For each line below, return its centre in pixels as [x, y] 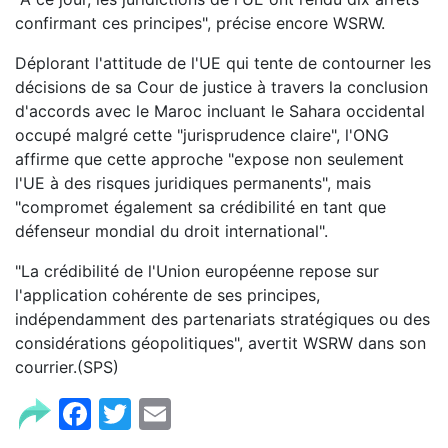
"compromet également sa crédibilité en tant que [200, 207]
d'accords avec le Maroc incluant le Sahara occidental [220, 111]
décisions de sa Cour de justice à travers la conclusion [221, 87]
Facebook [165, 411]
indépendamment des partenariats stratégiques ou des [222, 319]
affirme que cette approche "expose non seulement [209, 159]
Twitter [185, 411]
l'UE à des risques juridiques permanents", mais [193, 183]
